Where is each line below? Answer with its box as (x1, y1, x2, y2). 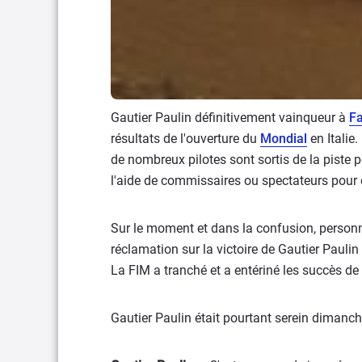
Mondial (260, 131, 307, 147)
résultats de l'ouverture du (111, 131, 260, 147)
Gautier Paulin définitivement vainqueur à (111, 110, 349, 126)
